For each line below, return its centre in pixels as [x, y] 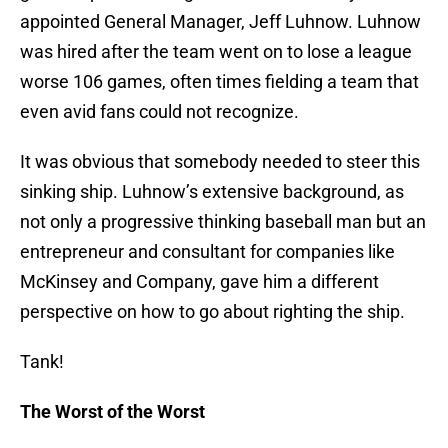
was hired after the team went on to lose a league [216, 52]
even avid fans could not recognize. [159, 112]
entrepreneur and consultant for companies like [207, 252]
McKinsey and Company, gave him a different [199, 282]
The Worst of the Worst [112, 412]
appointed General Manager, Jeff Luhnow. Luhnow [220, 22]
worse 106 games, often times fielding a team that [219, 82]
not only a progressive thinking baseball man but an [223, 222]
